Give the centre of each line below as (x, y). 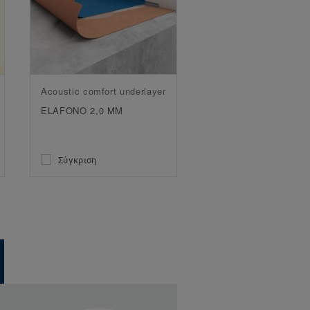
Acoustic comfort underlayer (103, 91)
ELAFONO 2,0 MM (82, 111)
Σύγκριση (77, 160)
